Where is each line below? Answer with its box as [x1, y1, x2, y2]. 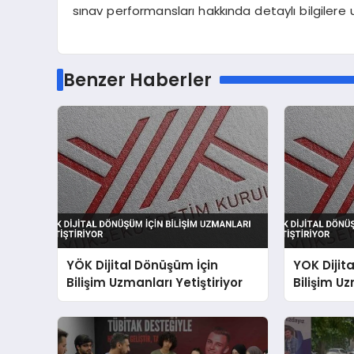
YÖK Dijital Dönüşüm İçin [66, 257, 219, 274]
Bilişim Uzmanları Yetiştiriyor [66, 274, 243, 292]
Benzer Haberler [62, 67, 212, 93]
